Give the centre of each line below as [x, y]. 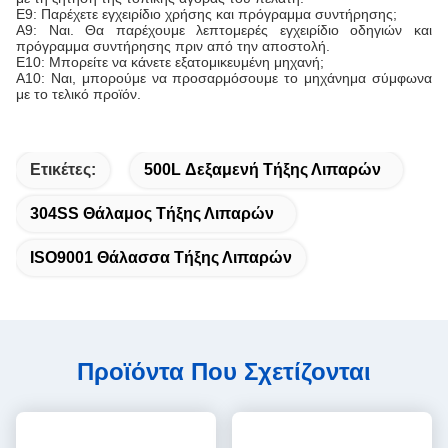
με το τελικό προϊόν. [78, 94]
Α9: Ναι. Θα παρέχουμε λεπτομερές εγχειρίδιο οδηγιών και [224, 30]
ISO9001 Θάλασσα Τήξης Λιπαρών [161, 258]
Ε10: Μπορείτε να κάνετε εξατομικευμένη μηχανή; [170, 62]
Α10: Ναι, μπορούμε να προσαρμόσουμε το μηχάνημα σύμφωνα [224, 78]
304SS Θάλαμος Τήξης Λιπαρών [152, 214]
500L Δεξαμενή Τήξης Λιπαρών [262, 170]
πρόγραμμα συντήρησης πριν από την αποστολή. [173, 46]
